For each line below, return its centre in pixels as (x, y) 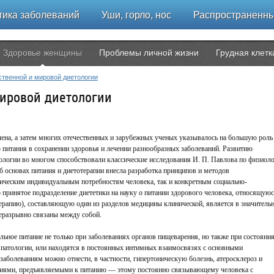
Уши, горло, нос (136, 15)
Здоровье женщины (43, 53)
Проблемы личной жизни (149, 53)
